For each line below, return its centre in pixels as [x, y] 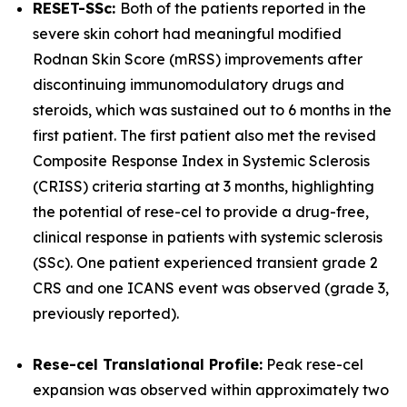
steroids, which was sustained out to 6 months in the [212, 110]
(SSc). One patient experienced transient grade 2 [205, 263]
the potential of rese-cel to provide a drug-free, [201, 212]
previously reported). [106, 313]
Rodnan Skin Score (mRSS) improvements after [198, 59]
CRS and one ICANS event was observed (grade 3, [211, 288]
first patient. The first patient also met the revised [204, 135]
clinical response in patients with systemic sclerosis [208, 237]
